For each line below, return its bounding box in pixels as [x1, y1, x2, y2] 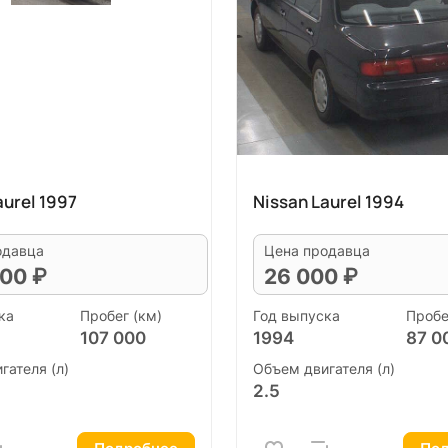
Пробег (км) [80, 306, 162, 324]
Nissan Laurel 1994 [253, 190, 404, 213]
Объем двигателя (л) [253, 360, 395, 377]
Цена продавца [264, 242, 370, 259]
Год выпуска [253, 306, 340, 324]
